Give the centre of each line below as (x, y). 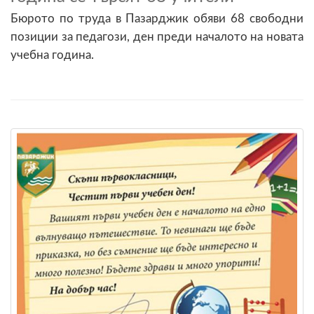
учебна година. (52, 55)
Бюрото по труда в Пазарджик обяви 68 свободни (157, 18)
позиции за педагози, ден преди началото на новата (157, 36)
